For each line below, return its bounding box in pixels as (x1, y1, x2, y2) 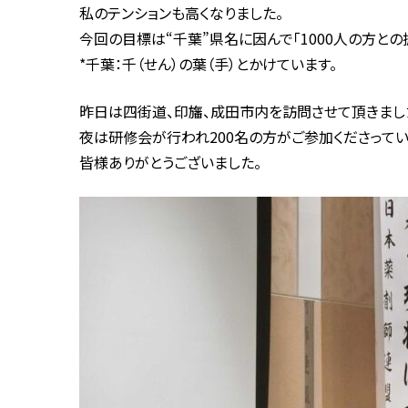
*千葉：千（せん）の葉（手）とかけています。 (79, 53, 337, 75)
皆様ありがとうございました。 (79, 151, 261, 173)
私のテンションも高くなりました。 (79, 2, 283, 24)
